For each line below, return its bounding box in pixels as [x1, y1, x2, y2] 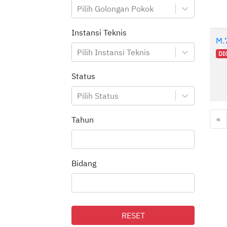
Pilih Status [77, 91, 119, 101]
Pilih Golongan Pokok [77, 4, 154, 14]
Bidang [71, 158, 96, 169]
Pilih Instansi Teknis [77, 47, 150, 58]
